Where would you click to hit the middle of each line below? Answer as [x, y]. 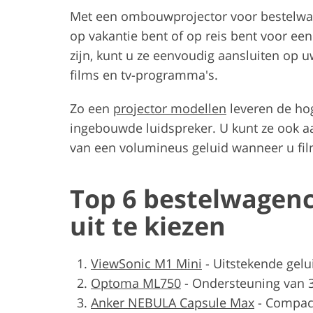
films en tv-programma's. [144, 74]
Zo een [92, 108]
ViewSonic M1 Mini [146, 263]
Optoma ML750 [136, 283]
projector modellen [170, 108]
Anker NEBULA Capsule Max [173, 302]
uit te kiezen [148, 226]
